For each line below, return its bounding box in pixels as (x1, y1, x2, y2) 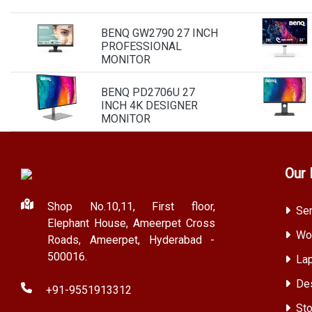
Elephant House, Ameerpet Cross (47, 217, 215, 230)
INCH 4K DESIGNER (100, 99, 198, 112)
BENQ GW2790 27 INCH (100, 26, 218, 40)
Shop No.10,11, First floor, (47, 200, 215, 213)
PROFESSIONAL (100, 40, 182, 53)
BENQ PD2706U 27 (100, 86, 195, 99)
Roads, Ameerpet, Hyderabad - (47, 233, 215, 247)
